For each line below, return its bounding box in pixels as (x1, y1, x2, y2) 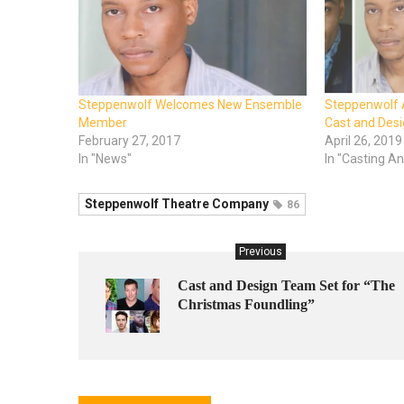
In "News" (78, 151, 132, 166)
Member (78, 115, 127, 130)
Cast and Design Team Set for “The (178, 277, 395, 293)
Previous (239, 244, 282, 258)
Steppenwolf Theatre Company (85, 196, 269, 211)
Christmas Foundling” (178, 296, 315, 312)
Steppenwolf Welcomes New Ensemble (78, 96, 302, 112)
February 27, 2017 (78, 133, 180, 148)
